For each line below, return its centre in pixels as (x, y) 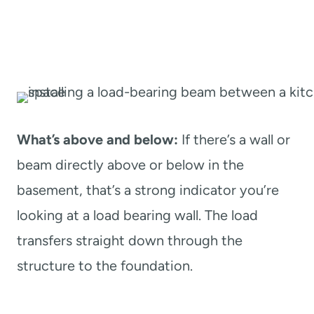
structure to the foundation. (105, 265)
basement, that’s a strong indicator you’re (148, 190)
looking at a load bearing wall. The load (137, 215)
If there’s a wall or (234, 139)
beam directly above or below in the (130, 164)
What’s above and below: (97, 139)
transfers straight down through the (130, 240)
